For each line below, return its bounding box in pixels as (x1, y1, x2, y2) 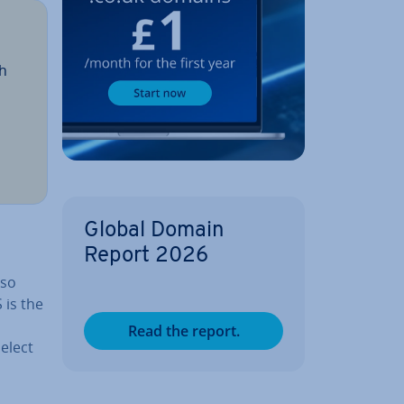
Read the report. (127, 320, 240, 341)
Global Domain (84, 219, 225, 242)
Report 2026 (84, 244, 208, 267)
